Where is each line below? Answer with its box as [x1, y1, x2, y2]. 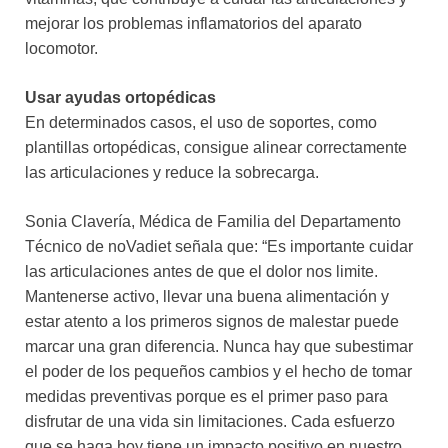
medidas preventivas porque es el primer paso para [25, 388, 388, 406]
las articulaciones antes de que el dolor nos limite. [25, 263, 378, 281]
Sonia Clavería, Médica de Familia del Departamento [25, 213, 401, 231]
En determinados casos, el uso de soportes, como [25, 114, 377, 132]
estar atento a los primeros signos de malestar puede [25, 313, 399, 331]
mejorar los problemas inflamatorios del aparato [25, 15, 362, 33]
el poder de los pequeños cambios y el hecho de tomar [25, 363, 412, 381]
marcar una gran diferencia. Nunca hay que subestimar [25, 338, 413, 356]
